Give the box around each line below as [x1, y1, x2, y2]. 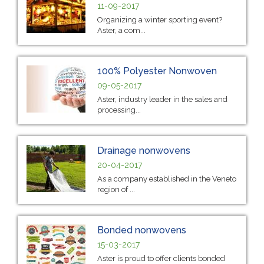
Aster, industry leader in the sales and [97, 94, 227, 104]
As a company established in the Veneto [97, 174, 236, 183]
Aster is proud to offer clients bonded [97, 253, 225, 263]
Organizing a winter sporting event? [97, 15, 222, 24]
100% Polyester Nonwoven [97, 65, 217, 77]
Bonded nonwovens [97, 224, 186, 236]
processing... [97, 105, 141, 114]
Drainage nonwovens [97, 144, 190, 156]
